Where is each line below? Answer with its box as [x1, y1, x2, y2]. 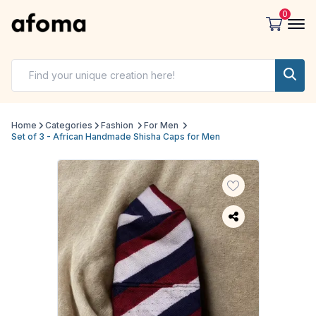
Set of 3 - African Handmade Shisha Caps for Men [11, 131, 220, 142]
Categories [45, 120, 92, 131]
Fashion [101, 120, 133, 131]
